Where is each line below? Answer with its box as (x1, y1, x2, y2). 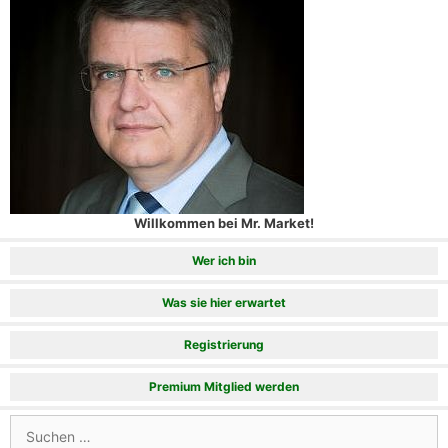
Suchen (9, 414, 56, 431)
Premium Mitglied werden (149, 378, 299, 394)
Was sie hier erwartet (162, 294, 286, 310)
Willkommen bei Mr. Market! (134, 214, 314, 231)
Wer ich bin (192, 252, 256, 268)
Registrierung (184, 336, 264, 352)
